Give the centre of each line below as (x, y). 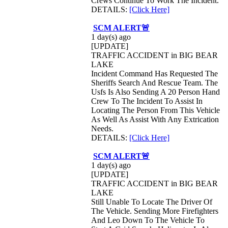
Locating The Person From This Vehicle (155, 110)
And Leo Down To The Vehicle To (148, 220)
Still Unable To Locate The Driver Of (152, 202)
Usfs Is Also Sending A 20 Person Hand (155, 92)
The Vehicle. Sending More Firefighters (155, 211)
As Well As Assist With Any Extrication (155, 119)
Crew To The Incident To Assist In (147, 101)
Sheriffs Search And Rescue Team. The (154, 83)
